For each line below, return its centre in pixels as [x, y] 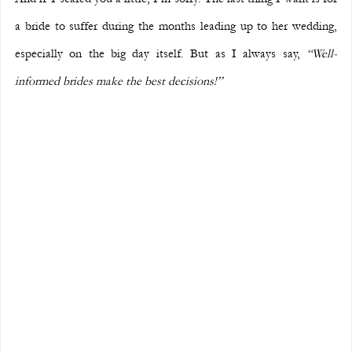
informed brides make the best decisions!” [119, 81]
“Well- [322, 54]
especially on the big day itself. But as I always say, [161, 54]
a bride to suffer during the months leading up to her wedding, [176, 26]
